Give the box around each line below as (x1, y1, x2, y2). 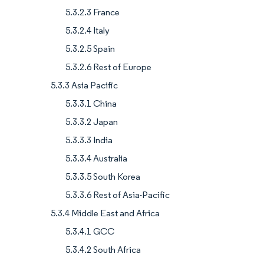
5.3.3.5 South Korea (65, 171, 140, 183)
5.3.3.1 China (65, 98, 117, 110)
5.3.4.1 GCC (65, 226, 114, 237)
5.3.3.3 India (65, 134, 113, 146)
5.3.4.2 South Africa (65, 244, 141, 256)
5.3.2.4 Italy (65, 25, 110, 37)
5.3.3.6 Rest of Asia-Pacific (65, 189, 170, 201)
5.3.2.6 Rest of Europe (65, 61, 151, 73)
